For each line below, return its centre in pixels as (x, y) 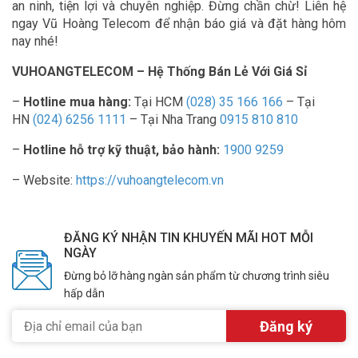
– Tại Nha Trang (173, 119)
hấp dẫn (84, 293)
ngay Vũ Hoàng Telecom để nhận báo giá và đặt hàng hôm (179, 24)
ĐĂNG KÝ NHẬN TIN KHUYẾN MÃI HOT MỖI (189, 238)
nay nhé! (35, 41)
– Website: (44, 180)
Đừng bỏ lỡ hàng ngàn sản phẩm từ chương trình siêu (197, 276)
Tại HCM (159, 102)
